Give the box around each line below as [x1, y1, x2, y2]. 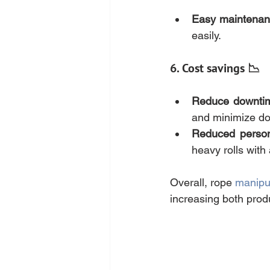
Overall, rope [170, 176, 236, 189]
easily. [192, 29, 221, 42]
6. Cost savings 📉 [170, 60, 260, 77]
